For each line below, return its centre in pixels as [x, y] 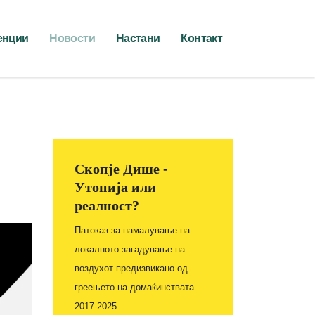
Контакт [201, 38]
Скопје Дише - [121, 169]
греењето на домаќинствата [134, 287]
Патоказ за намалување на [132, 230]
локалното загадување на [130, 249]
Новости [72, 38]
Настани [138, 38]
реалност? [107, 205]
